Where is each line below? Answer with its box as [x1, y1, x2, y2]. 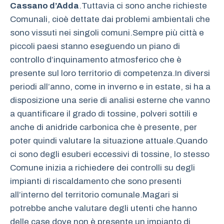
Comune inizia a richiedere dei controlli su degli [10, 163, 195, 173]
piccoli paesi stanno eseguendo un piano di [10, 41, 180, 51]
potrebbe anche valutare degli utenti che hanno [10, 203, 197, 213]
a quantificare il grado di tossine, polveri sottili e [10, 109, 197, 119]
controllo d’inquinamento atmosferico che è [10, 55, 181, 65]
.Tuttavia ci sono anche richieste [79, 1, 207, 11]
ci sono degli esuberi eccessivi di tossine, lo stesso [10, 149, 209, 159]
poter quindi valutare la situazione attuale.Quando [10, 136, 207, 146]
